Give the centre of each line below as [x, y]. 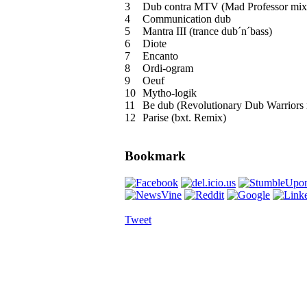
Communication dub [187, 19]
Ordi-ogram [168, 68]
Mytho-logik [170, 93]
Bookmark [155, 156]
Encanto [160, 56]
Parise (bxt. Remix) [184, 117]
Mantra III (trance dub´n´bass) [207, 31]
